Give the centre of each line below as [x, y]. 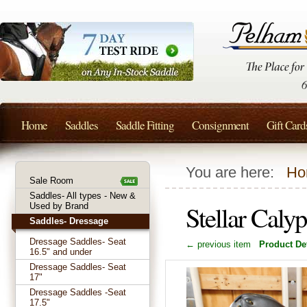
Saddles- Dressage [69, 221]
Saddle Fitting [145, 125]
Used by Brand [59, 206]
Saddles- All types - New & [83, 196]
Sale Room [51, 181]
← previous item [218, 244]
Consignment [220, 125]
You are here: [236, 173]
